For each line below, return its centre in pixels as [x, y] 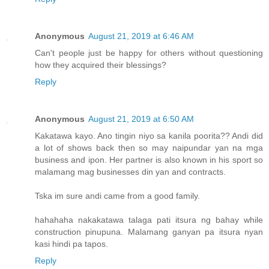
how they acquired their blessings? [101, 65]
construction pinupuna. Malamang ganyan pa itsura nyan [149, 232]
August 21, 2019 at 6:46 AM [141, 36]
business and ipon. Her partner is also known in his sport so [149, 160]
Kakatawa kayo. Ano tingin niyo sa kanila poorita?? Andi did [149, 136]
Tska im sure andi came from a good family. [117, 196]
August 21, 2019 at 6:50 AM [141, 119]
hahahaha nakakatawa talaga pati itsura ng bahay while [149, 220]
